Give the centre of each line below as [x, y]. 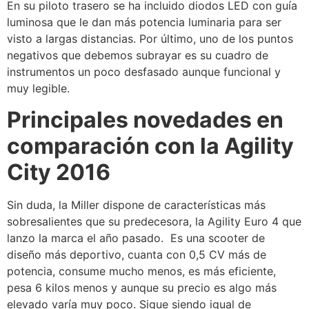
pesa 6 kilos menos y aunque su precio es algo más [142, 287]
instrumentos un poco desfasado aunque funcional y [144, 72]
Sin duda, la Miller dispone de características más [136, 205]
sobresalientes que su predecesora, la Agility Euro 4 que [154, 221]
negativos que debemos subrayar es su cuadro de [138, 56]
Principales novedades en [145, 119]
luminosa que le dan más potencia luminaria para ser [144, 22]
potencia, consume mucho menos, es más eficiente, [141, 271]
